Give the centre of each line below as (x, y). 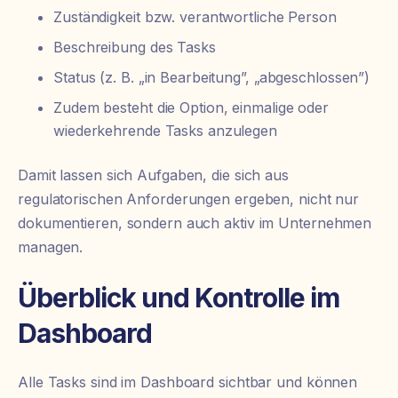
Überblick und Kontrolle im (179, 297)
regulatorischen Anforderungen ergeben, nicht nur (189, 199)
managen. (51, 247)
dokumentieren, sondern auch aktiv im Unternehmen (195, 223)
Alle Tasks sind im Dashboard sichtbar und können (188, 382)
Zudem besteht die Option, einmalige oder (191, 108)
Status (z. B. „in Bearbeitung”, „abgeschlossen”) (212, 78)
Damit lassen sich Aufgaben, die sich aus (153, 175)
